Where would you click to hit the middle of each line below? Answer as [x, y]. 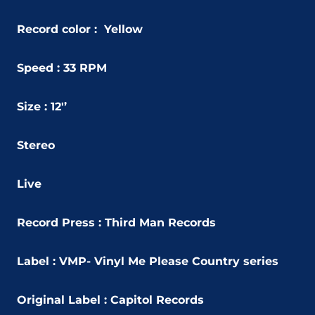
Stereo [36, 146]
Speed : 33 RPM [62, 68]
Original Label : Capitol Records [110, 300]
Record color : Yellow [80, 30]
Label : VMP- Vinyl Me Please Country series [148, 262]
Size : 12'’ [42, 107]
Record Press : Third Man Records [116, 223]
